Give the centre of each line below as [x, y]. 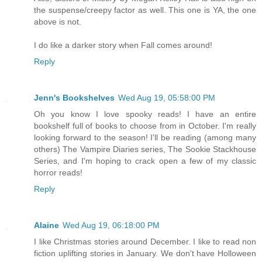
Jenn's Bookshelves [74, 97]
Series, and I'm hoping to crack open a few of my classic [145, 161]
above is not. [58, 21]
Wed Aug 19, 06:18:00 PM [111, 225]
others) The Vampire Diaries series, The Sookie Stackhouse [145, 149]
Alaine [46, 225]
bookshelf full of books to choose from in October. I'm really [145, 125]
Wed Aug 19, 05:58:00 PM [167, 97]
